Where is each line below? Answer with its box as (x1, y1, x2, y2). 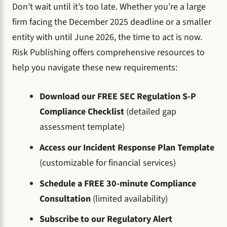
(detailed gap (126, 105, 176, 118)
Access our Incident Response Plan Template (40, 141, 214, 154)
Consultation (40, 192, 93, 205)
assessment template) (40, 120, 125, 133)
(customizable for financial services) (40, 156, 176, 169)
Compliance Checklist (40, 105, 126, 118)
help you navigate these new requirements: (12, 61, 177, 74)
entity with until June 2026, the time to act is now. (12, 30, 202, 44)
